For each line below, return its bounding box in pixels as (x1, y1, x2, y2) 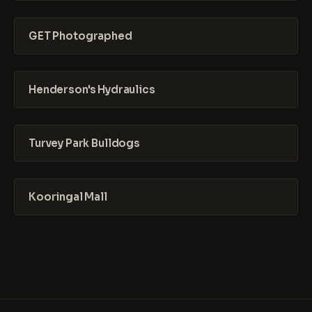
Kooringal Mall (29, 190, 107, 203)
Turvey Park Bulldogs (29, 136, 140, 150)
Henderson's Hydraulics (29, 83, 155, 96)
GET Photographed (29, 29, 132, 42)
